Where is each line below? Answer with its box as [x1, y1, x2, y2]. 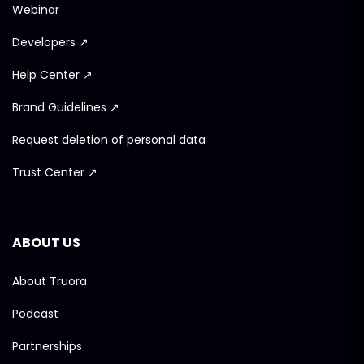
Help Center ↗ [12, 67, 93, 84]
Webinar [12, 2, 59, 19]
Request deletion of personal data [12, 132, 206, 149]
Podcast [12, 305, 58, 323]
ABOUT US [12, 233, 80, 253]
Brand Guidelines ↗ [12, 99, 119, 116]
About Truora [12, 273, 87, 290]
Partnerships [12, 338, 82, 355]
